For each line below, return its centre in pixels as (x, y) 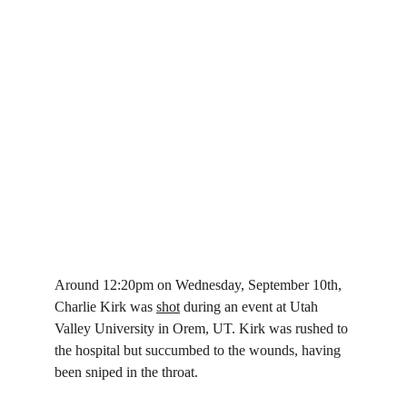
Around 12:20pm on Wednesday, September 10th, (200, 285)
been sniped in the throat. (126, 372)
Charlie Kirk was (105, 307)
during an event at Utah (251, 307)
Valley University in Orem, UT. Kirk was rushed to (203, 328)
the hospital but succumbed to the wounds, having (199, 350)
